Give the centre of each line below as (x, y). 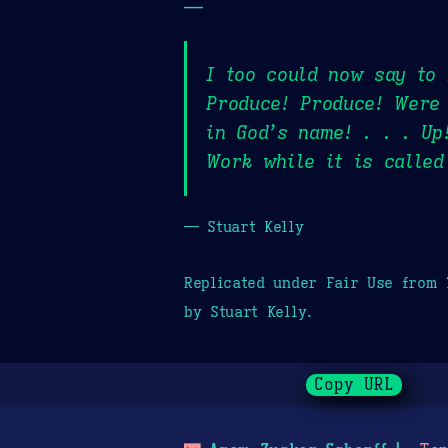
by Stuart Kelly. (248, 311)
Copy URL (354, 385)
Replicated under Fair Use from (315, 282)
